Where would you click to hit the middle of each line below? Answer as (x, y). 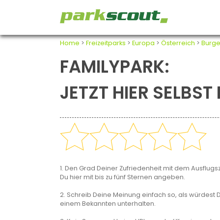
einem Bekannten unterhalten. (108, 204)
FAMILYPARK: (115, 67)
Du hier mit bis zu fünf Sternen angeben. (123, 177)
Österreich (178, 43)
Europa (143, 43)
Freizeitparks (106, 43)
